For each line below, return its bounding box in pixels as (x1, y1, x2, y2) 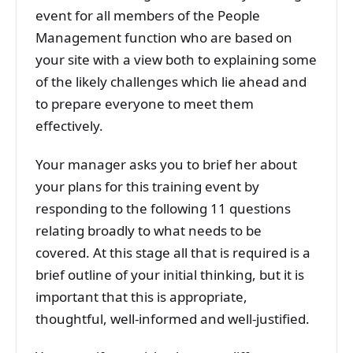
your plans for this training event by (35, 176, 259, 195)
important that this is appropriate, (35, 287, 247, 306)
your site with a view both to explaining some (35, 50, 317, 69)
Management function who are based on (35, 28, 292, 47)
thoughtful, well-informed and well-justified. (35, 309, 310, 328)
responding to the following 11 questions (35, 199, 291, 217)
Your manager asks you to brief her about (35, 154, 297, 173)
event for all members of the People (35, 6, 260, 25)
